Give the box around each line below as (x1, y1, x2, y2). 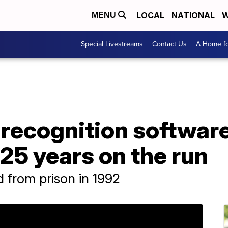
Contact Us (152, 39, 187, 49)
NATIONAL (172, 10, 215, 20)
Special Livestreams (81, 39, 143, 49)
